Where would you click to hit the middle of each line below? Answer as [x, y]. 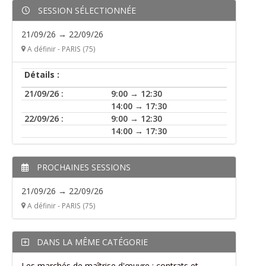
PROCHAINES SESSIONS [83, 167]
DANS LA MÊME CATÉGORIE [91, 242]
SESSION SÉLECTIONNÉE [86, 10]
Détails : [42, 75]
